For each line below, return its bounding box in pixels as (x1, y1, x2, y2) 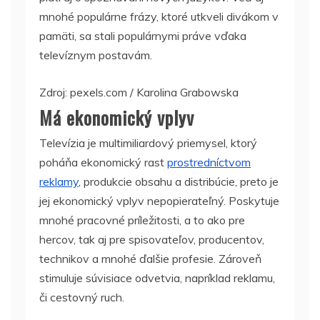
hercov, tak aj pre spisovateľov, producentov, (39, 232, 264, 246)
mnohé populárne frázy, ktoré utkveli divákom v (39, 9, 279, 24)
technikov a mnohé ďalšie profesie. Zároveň (39, 251, 261, 266)
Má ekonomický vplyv (39, 104, 194, 131)
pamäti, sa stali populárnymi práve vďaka (39, 29, 246, 43)
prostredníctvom (167, 155, 251, 169)
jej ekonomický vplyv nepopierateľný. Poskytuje (39, 194, 279, 208)
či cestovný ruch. (39, 290, 124, 304)
